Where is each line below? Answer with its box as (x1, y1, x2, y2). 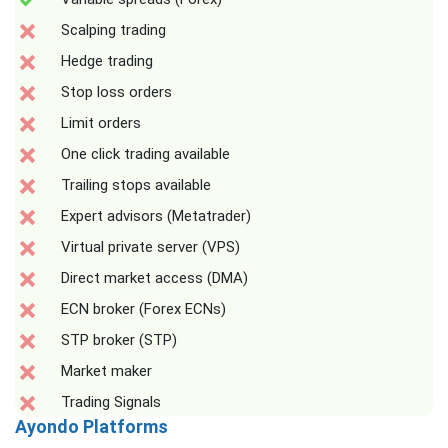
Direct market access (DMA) (61, 269, 248, 287)
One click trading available (61, 145, 230, 163)
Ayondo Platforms (15, 416, 168, 437)
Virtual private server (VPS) (61, 238, 240, 256)
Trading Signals (61, 393, 161, 411)
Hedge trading (61, 52, 153, 70)
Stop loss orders (61, 83, 172, 101)
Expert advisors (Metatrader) (61, 207, 251, 225)
